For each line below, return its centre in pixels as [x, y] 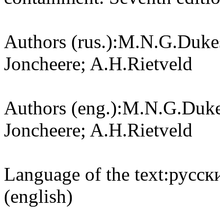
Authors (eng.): [63, 108]
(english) [38, 196]
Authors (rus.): [61, 42]
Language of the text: [86, 174]
